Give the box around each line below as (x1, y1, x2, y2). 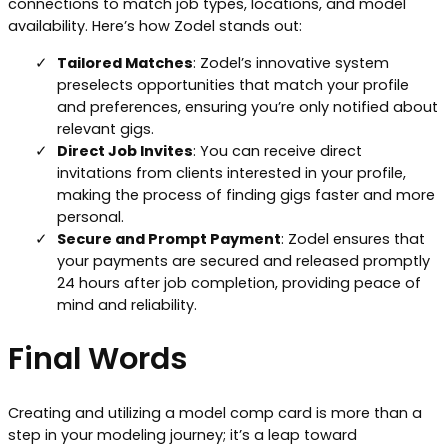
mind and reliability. (57, 294, 197, 315)
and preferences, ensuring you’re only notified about (57, 96, 438, 117)
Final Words (8, 336, 187, 380)
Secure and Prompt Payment (57, 228, 281, 249)
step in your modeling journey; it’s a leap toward (8, 425, 357, 446)
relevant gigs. (57, 118, 154, 139)
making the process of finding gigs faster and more (57, 184, 435, 205)
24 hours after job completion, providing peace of (57, 272, 421, 293)
